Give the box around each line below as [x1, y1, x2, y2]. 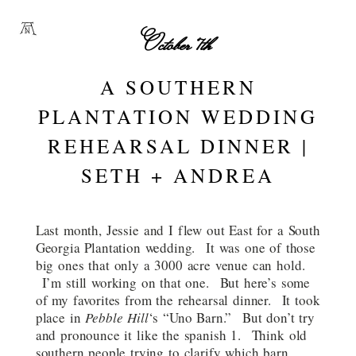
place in [35, 308, 86, 327]
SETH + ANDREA [81, 162, 275, 188]
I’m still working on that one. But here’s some [35, 273, 311, 292]
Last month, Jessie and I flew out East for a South [35, 221, 320, 239]
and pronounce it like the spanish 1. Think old [35, 326, 308, 344]
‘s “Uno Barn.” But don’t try [148, 308, 315, 327]
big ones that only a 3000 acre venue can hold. [35, 256, 305, 274]
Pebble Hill [85, 308, 149, 327]
